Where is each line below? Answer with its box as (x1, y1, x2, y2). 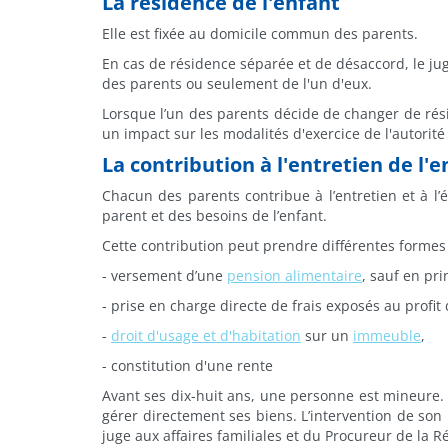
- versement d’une (102, 266, 227, 285)
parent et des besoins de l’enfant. (102, 206, 327, 225)
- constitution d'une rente (102, 356, 273, 375)
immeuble (353, 326, 421, 345)
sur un (301, 326, 353, 345)
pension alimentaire (227, 266, 362, 285)
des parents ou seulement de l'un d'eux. (102, 74, 372, 93)
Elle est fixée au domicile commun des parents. (102, 24, 418, 43)
